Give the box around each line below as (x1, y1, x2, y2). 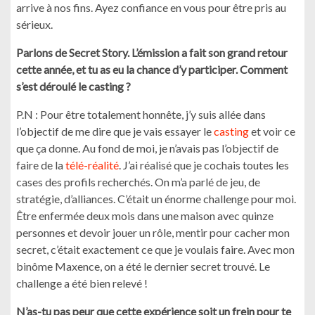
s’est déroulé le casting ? (16, 79, 131, 93)
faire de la (16, 158, 65, 172)
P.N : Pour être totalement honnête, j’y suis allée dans (16, 108, 266, 121)
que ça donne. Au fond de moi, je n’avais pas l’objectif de (16, 141, 278, 155)
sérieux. (16, 18, 53, 31)
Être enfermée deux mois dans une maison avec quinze (16, 209, 274, 222)
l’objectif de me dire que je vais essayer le (16, 124, 214, 138)
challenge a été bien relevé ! (16, 276, 148, 290)
